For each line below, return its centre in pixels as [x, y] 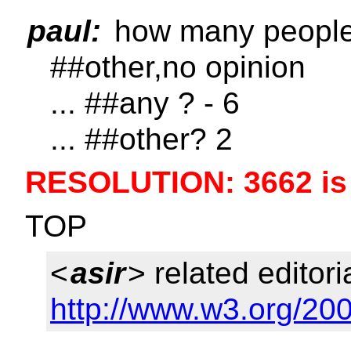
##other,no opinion [178, 67]
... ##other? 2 [141, 139]
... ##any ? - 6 [145, 103]
